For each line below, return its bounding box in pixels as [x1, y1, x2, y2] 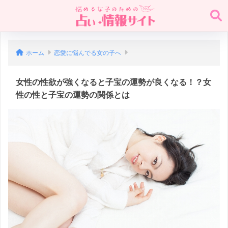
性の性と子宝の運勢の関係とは [16, 91, 130, 99]
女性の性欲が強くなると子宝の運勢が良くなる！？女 [16, 78, 211, 87]
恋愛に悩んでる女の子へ [54, 49, 121, 56]
